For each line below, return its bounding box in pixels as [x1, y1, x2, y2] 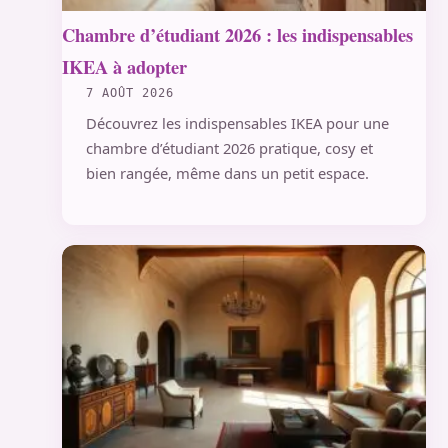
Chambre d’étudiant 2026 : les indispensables [62, 21, 413, 49]
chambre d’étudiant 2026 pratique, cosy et [86, 138, 373, 159]
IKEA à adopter [62, 53, 187, 81]
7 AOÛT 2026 [86, 86, 174, 101]
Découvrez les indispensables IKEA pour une [86, 113, 389, 134]
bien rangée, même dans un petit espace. [86, 163, 369, 184]
